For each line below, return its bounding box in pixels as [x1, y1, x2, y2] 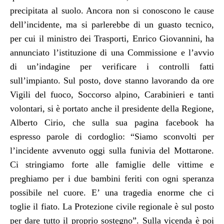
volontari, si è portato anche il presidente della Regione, [10, 103, 214, 113]
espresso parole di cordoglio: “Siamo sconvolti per [10, 131, 214, 141]
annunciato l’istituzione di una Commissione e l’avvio [10, 47, 214, 57]
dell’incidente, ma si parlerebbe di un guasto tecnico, [10, 19, 214, 29]
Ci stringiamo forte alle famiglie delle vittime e [10, 159, 214, 169]
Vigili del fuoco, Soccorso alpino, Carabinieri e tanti [10, 89, 214, 99]
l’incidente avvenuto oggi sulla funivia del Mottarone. [10, 145, 214, 155]
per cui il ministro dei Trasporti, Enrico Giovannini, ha [10, 33, 214, 43]
